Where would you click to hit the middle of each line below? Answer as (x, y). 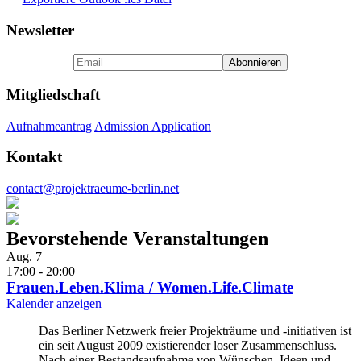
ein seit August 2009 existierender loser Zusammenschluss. (188, 346)
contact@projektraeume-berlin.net (93, 189)
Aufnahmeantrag (49, 126)
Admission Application (153, 126)
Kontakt (34, 157)
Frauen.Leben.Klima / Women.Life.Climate (150, 288)
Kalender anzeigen (54, 304)
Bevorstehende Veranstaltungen (137, 239)
